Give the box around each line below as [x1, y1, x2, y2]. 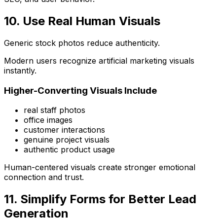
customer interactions [24, 125, 105, 135]
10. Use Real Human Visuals [4, 13, 160, 28]
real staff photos [24, 105, 85, 115]
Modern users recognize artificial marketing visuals [4, 55, 194, 66]
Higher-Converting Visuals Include [4, 84, 157, 96]
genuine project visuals [24, 135, 110, 145]
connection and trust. [4, 172, 84, 183]
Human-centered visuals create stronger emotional [4, 162, 195, 173]
